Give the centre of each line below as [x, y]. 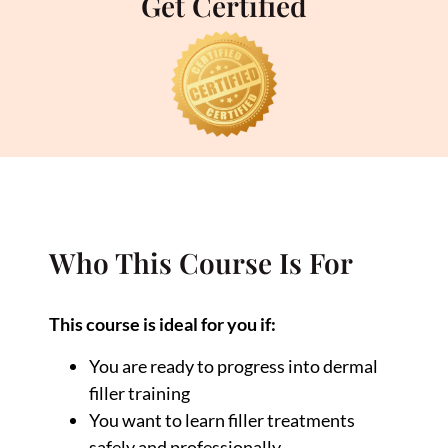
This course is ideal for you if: [163, 324]
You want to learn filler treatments [222, 419]
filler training [140, 392]
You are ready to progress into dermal [234, 365]
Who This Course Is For [201, 263]
